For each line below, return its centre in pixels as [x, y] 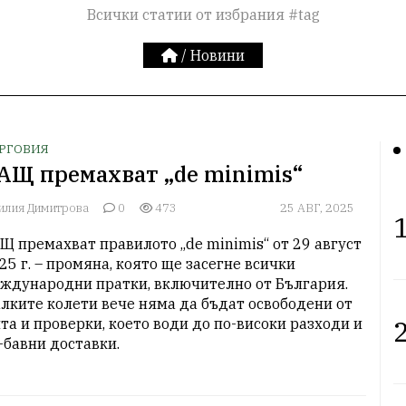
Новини [217, 56]
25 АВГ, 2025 [317, 208]
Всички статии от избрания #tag [203, 15]
